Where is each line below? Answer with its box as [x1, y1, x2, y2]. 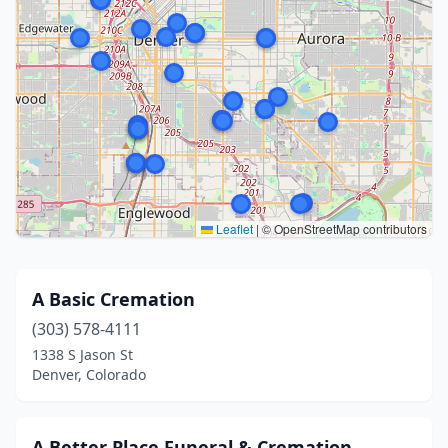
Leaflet [213, 220, 253, 237]
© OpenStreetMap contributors [259, 220, 427, 237]
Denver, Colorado [32, 365, 146, 384]
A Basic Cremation [32, 287, 195, 311]
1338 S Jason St [32, 345, 133, 364]
